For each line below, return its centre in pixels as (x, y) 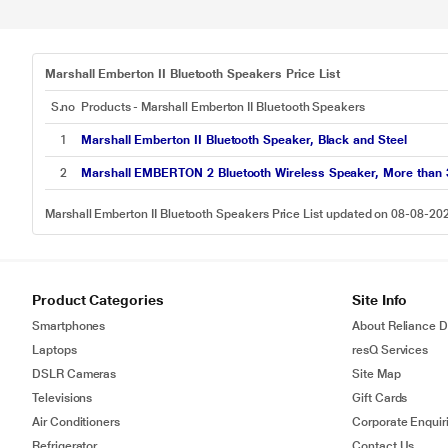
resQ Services (390, 350)
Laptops (54, 350)
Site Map (376, 374)
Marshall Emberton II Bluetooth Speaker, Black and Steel (244, 140)
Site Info (380, 300)
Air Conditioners (76, 422)
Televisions (62, 398)
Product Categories (98, 300)
